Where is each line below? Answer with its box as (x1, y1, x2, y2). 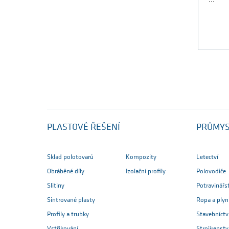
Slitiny (47, 182, 64, 189)
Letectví (196, 153, 218, 161)
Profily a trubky (47, 211, 89, 218)
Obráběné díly (47, 168, 84, 175)
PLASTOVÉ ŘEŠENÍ (47, 122, 120, 132)
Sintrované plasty (47, 196, 95, 203)
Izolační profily (126, 168, 166, 175)
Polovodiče (196, 168, 226, 175)
